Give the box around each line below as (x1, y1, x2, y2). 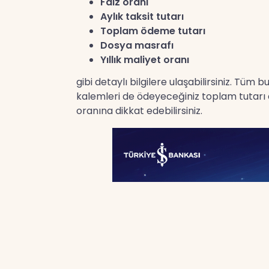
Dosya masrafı (100, 38, 174, 53)
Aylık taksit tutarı (100, 10, 184, 24)
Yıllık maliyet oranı (100, 53, 189, 67)
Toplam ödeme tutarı (100, 24, 205, 38)
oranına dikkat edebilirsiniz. (76, 104, 202, 118)
